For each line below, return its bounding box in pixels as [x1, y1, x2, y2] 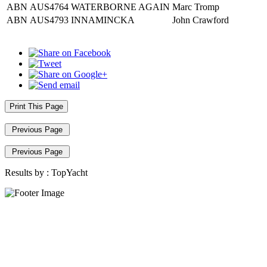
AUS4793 [30, 15, 69, 25]
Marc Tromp [172, 2, 219, 12]
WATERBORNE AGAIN [71, 2, 170, 12]
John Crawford [172, 15, 229, 25]
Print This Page [10, 102, 63, 111]
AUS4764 [30, 2, 69, 12]
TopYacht [51, 167, 88, 178]
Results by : [5, 167, 51, 178]
